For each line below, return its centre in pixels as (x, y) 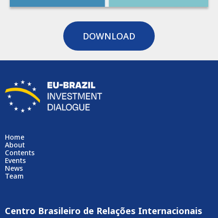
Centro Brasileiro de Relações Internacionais (104, 211)
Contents (20, 153)
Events (15, 161)
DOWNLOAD (109, 36)
